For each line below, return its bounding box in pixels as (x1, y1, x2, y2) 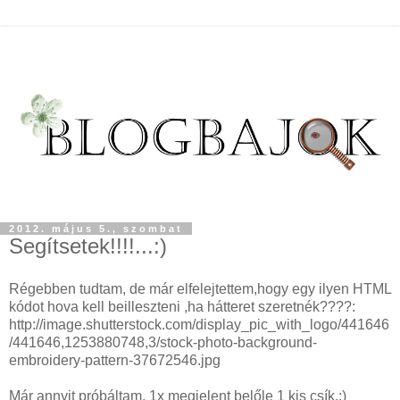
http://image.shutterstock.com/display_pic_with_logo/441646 (9, 316, 389, 332)
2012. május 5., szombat (9, 223, 183, 234)
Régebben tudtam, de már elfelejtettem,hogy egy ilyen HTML (9, 280, 391, 296)
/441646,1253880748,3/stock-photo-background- (9, 334, 317, 350)
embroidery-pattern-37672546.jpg (9, 352, 221, 368)
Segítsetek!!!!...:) (9, 234, 167, 258)
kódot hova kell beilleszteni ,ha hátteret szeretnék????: (9, 298, 377, 314)
